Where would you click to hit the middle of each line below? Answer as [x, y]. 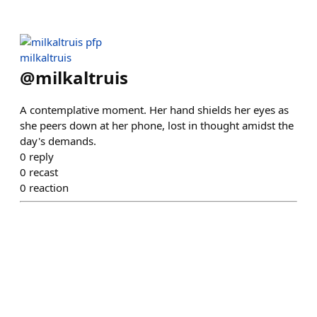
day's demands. [58, 141]
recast [44, 172]
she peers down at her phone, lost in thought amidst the [157, 125]
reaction [49, 188]
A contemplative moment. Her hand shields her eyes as [154, 110]
